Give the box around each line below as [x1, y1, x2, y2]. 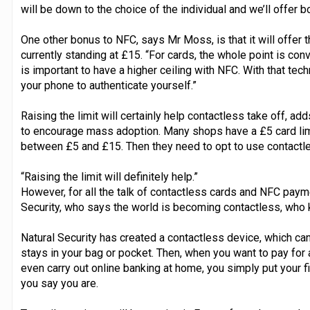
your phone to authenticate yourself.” [20, 78, 197, 92]
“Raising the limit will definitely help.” [20, 170, 198, 183]
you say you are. [20, 276, 98, 290]
